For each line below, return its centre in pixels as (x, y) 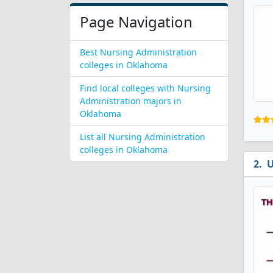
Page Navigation (136, 22)
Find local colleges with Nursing (145, 88)
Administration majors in (131, 101)
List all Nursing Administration (143, 137)
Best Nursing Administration (138, 52)
